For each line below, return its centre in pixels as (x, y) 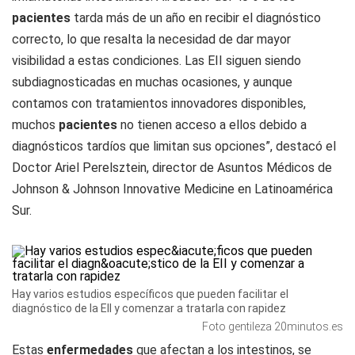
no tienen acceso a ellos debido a (214, 125)
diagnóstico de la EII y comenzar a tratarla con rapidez (149, 308)
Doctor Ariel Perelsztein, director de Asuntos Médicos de (172, 168)
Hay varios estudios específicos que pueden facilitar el (150, 294)
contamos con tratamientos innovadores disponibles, (159, 103)
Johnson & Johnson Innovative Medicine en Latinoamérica (172, 189)
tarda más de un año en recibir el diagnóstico (197, 18)
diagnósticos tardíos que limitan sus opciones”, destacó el (174, 146)
